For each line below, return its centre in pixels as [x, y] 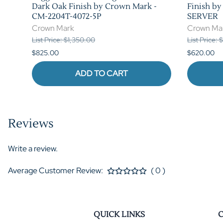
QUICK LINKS [119, 215]
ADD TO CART [102, 73]
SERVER [203, 16]
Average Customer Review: [56, 170]
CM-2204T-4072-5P [67, 16]
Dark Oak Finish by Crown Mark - [94, 6]
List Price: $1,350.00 [63, 40]
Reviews [31, 123]
